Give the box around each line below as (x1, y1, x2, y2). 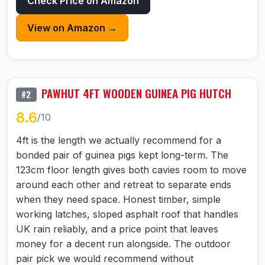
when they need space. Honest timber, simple (16, 193, 221, 205)
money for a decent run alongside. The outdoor (16, 237, 231, 250)
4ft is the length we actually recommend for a (16, 134, 221, 146)
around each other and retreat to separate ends (16, 178, 231, 190)
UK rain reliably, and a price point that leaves (16, 222, 218, 235)
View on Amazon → (27, 21, 117, 34)
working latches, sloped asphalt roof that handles (16, 208, 238, 220)
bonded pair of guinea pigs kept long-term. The (16, 148, 228, 161)
